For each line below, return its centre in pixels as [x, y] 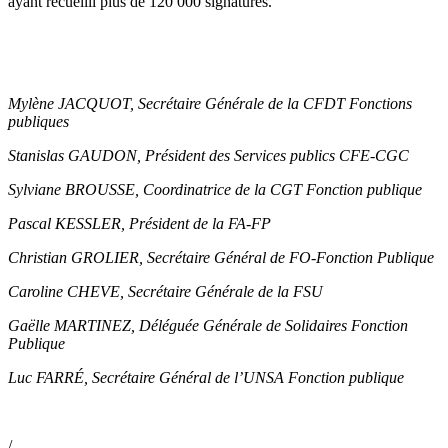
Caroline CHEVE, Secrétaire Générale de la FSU [167, 292]
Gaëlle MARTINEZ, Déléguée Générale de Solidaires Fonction [208, 326]
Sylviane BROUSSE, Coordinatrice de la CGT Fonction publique [217, 190]
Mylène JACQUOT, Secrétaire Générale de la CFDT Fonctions [210, 104]
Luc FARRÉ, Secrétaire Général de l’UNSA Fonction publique [206, 378]
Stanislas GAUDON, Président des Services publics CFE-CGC [210, 156]
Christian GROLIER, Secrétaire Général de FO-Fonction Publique [223, 258]
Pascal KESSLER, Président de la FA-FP [141, 224]
